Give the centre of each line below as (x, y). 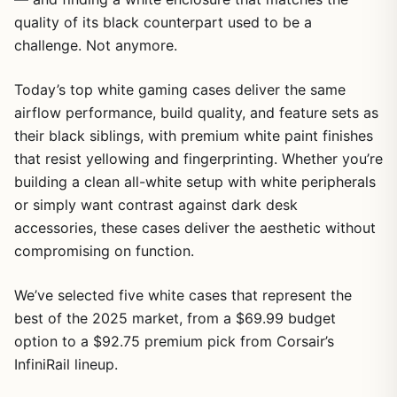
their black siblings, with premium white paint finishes (194, 135)
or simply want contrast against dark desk (156, 204)
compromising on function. (104, 250)
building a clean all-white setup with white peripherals (195, 181)
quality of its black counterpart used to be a (163, 22)
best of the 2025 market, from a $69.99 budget (175, 318)
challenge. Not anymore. (96, 45)
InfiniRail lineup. (66, 364)
